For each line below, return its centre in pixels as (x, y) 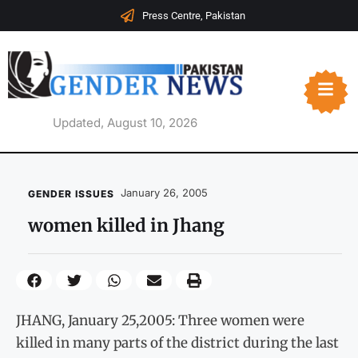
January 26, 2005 (164, 193)
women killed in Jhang (126, 226)
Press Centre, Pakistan (193, 16)
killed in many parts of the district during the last (177, 342)
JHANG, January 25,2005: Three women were (160, 320)
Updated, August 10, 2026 (125, 123)
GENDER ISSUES (71, 194)
